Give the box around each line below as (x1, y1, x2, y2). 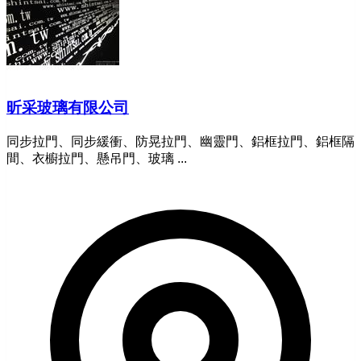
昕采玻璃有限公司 (6, 99, 129, 117)
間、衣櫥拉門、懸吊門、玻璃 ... (6, 151, 187, 166)
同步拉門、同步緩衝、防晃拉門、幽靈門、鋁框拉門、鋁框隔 (6, 135, 355, 149)
